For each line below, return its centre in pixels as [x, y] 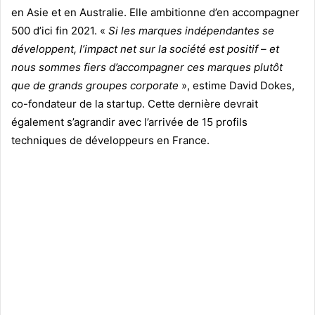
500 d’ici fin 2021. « [60, 30]
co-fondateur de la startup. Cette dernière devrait [135, 103]
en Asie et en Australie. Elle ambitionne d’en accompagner [155, 12]
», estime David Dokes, [237, 85]
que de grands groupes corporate [95, 85]
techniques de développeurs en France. [110, 140]
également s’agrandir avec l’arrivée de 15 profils [129, 122]
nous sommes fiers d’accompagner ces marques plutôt [147, 67]
